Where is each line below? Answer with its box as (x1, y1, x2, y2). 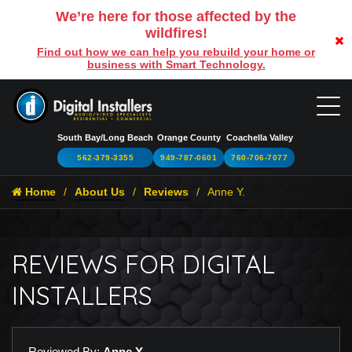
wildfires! (145, 25, 207, 41)
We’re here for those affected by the (56, 9, 296, 24)
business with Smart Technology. (86, 58, 266, 71)
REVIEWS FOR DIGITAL (12, 247, 275, 280)
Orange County (156, 132, 221, 142)
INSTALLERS (12, 279, 152, 311)
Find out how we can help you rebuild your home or (37, 46, 315, 58)
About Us (75, 185, 125, 198)
